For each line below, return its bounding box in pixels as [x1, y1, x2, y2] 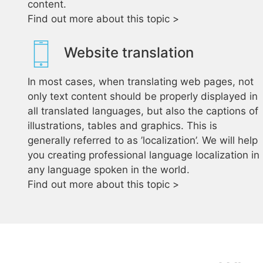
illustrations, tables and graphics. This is [28, 120, 217, 131]
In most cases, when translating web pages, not [28, 76, 254, 87]
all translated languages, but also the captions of [28, 105, 258, 117]
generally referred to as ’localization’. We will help [28, 134, 258, 146]
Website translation [64, 44, 194, 61]
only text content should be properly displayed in [28, 90, 258, 102]
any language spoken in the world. [28, 164, 190, 176]
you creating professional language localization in [28, 149, 259, 161]
